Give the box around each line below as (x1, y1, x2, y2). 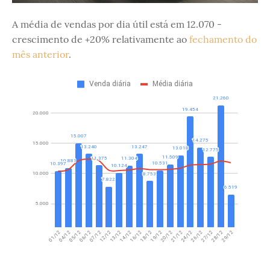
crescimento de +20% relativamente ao (12, 33, 189, 45)
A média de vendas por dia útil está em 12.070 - (12, 18, 222, 30)
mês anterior (12, 48, 69, 60)
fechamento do (189, 33, 257, 45)
